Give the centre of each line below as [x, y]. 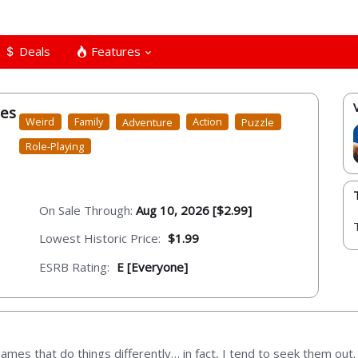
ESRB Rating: [74, 267]
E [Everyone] [152, 267]
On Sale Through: [88, 210]
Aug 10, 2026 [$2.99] [194, 210]
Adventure [148, 122]
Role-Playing [55, 146]
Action [208, 122]
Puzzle [258, 122]
